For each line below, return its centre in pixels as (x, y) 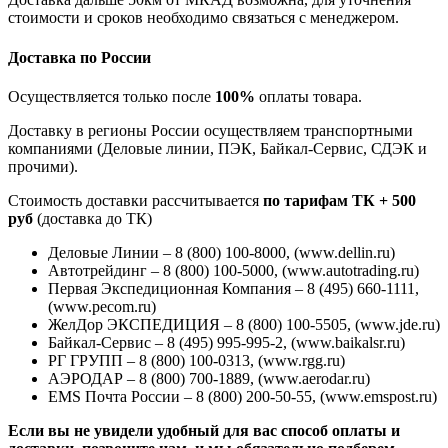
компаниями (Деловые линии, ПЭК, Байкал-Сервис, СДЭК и (217, 148)
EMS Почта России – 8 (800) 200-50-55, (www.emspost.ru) (242, 396)
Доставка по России (79, 57)
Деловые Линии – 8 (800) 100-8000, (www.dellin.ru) (221, 252)
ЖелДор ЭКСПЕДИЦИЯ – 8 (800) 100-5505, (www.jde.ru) (244, 324)
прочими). (43, 166)
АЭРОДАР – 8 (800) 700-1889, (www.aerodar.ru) (209, 378)
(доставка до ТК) (92, 218)
